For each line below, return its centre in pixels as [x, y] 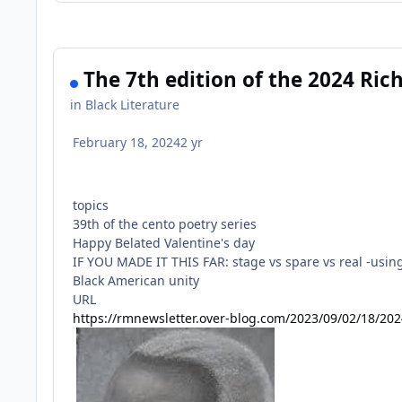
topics [91, 205]
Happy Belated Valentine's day [164, 243]
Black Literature [133, 105]
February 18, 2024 [127, 143]
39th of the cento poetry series [165, 224]
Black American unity [136, 281]
